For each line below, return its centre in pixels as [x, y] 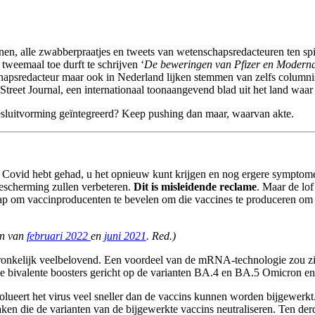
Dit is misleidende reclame [195, 187]
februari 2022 [59, 236]
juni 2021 [125, 236]
